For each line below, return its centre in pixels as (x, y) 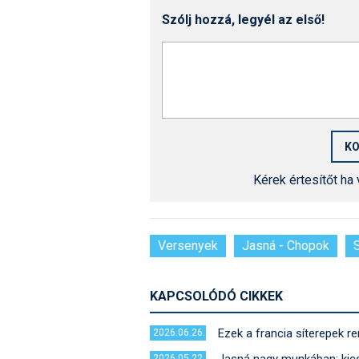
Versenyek (188, 246)
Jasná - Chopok (286, 246)
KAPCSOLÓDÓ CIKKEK (216, 296)
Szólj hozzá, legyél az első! (243, 20)
